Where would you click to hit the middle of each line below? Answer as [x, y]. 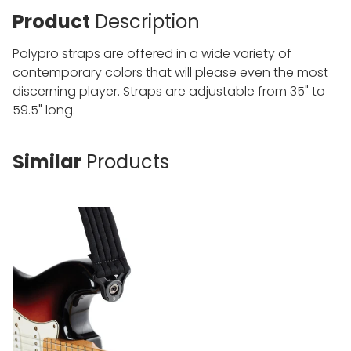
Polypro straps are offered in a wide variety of [152, 53]
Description [147, 21]
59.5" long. [44, 110]
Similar [47, 161]
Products [128, 161]
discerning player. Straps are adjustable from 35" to [169, 91]
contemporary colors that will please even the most [170, 72]
